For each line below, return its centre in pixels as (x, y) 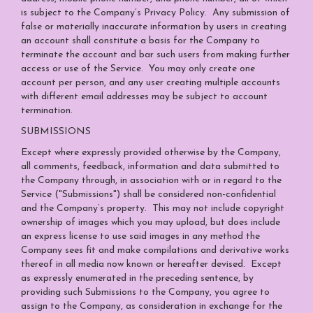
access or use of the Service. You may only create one (138, 69)
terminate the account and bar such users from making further (155, 55)
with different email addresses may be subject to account (144, 97)
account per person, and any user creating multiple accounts (151, 83)
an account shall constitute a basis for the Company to (140, 41)
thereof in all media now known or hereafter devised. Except (151, 264)
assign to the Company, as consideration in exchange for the (152, 306)
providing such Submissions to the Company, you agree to (145, 292)
